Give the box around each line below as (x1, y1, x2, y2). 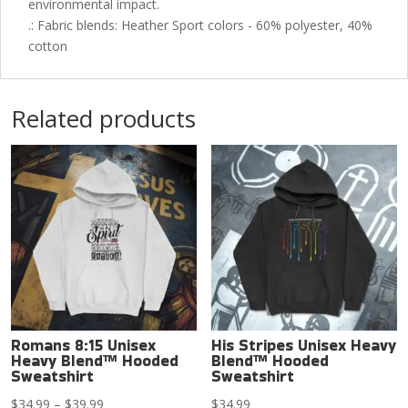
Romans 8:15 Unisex (11, 334, 156, 357)
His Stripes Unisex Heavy (211, 334, 397, 357)
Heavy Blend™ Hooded (11, 350, 178, 372)
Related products (11, 102, 196, 136)
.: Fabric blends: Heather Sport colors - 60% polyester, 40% (28, 16, 372, 35)
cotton (28, 37, 67, 56)
